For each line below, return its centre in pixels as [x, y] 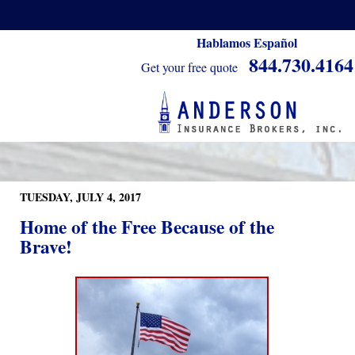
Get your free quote [189, 67]
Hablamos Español [247, 42]
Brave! [46, 246]
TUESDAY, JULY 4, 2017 [80, 197]
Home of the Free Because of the [147, 227]
